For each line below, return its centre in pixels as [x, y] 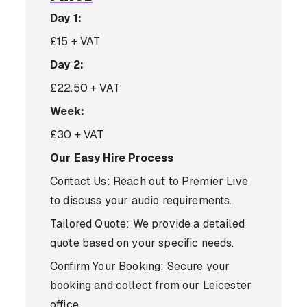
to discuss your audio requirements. [141, 200]
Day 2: [67, 65]
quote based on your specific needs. [142, 243]
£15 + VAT [75, 41]
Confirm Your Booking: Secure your [140, 266]
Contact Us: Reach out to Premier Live [149, 181]
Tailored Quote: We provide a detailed [147, 224]
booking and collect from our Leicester [151, 285]
